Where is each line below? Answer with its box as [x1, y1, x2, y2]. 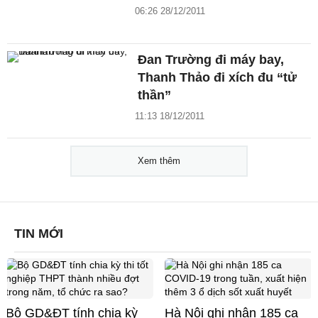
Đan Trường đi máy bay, [138, 53, 285, 67]
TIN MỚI [14, 226, 63, 241]
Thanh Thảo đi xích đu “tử [138, 70, 297, 85]
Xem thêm [138, 155, 180, 167]
